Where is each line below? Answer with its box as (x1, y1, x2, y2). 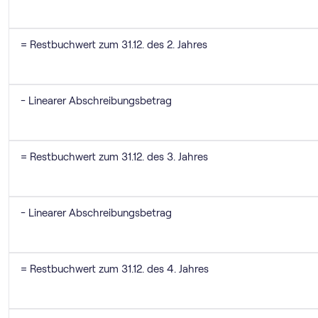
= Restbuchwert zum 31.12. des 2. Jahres (21, 38, 207, 50)
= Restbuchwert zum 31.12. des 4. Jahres (21, 263, 209, 275)
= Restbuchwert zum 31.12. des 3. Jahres (21, 150, 208, 163)
